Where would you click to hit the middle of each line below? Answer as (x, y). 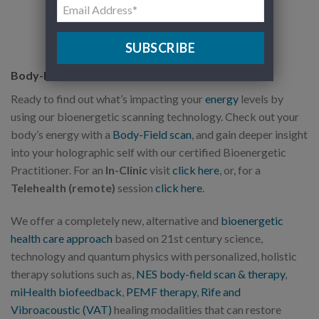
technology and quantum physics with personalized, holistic (154, 256)
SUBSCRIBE (160, 48)
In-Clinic (126, 170)
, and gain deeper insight (250, 135)
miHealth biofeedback (66, 292)
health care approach (62, 239)
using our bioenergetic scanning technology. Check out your (155, 117)
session (135, 188)
